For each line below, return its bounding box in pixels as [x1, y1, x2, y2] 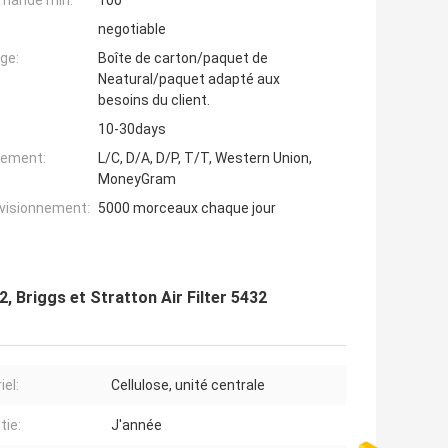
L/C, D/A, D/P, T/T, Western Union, [98, 150, 312, 167]
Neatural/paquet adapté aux [98, 71, 280, 88]
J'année [111, 417, 162, 434]
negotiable [98, 21, 166, 38]
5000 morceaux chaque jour [98, 200, 276, 217]
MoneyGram [98, 171, 176, 188]
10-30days [98, 121, 166, 138]
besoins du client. [98, 92, 210, 109]
